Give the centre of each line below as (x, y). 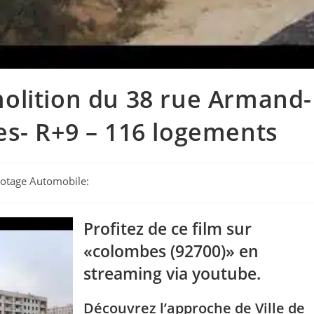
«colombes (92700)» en (171, 251)
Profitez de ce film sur (168, 228)
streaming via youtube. (172, 273)
